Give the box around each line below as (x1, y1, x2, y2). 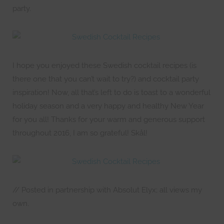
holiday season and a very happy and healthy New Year (12, 101, 204, 110)
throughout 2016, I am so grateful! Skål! (12, 128, 147, 137)
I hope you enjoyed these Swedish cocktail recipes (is (12, 60, 196, 70)
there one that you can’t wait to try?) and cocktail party (12, 74, 199, 83)
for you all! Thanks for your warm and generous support (12, 114, 205, 124)
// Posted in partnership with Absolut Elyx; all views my (12, 185, 202, 194)
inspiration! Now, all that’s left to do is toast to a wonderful (12, 87, 210, 97)
